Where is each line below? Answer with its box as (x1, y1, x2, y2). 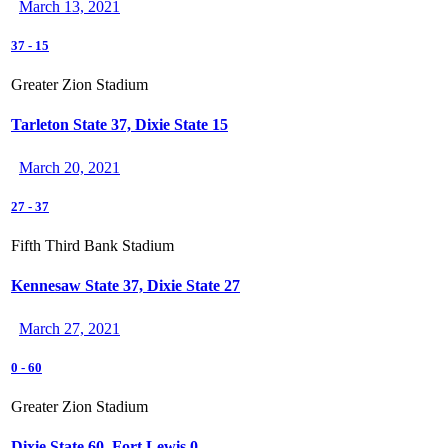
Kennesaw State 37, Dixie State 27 (11, 276, 240, 294)
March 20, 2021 (19, 159, 120, 176)
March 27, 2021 (19, 320, 120, 337)
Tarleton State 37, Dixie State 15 (11, 115, 228, 133)
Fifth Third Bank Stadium (11, 237, 174, 255)
